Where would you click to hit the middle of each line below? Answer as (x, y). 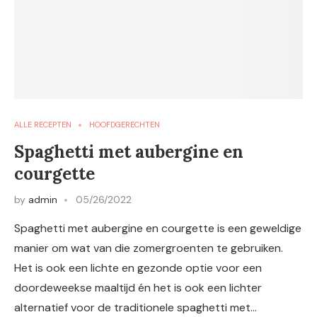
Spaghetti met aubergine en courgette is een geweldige (158, 228)
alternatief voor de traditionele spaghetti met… (136, 307)
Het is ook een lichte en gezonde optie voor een (138, 268)
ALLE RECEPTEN (43, 125)
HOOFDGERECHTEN (125, 125)
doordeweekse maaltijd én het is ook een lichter (138, 288)
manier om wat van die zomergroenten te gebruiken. (149, 248)
